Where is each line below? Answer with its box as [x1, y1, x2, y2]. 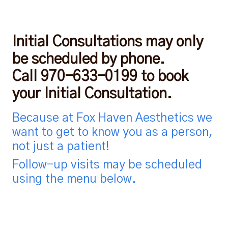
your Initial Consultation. [12, 87, 172, 101]
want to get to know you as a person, [12, 126, 213, 138]
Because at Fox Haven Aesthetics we [12, 112, 212, 124]
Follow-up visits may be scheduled [12, 159, 202, 171]
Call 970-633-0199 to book [12, 69, 188, 84]
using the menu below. [12, 173, 136, 185]
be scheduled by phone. [12, 52, 165, 67]
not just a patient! [12, 140, 109, 153]
